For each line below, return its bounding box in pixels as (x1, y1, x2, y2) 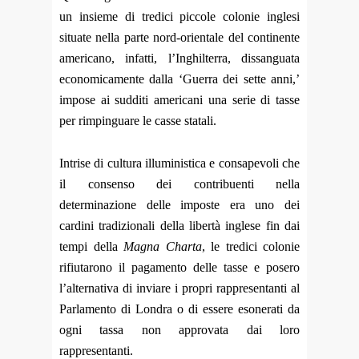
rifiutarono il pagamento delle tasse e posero (59, 260, 300, 275)
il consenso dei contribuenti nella (59, 177, 300, 192)
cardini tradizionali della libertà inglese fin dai (59, 219, 300, 233)
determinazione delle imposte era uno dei (59, 198, 300, 212)
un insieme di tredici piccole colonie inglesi (59, 10, 300, 24)
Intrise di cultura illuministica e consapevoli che (59, 156, 300, 171)
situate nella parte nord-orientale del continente (59, 30, 300, 45)
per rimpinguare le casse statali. (59, 114, 216, 128)
